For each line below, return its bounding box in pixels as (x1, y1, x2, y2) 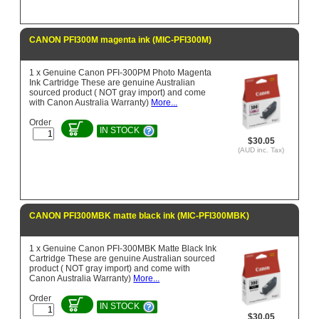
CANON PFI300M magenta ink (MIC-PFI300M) (29, 34, 212, 45)
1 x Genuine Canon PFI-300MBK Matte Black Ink (29, 243, 217, 253)
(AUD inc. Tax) (238, 145, 285, 154)
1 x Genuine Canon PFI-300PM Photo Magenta (29, 67, 212, 78)
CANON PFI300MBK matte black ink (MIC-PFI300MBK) (29, 210, 250, 221)
